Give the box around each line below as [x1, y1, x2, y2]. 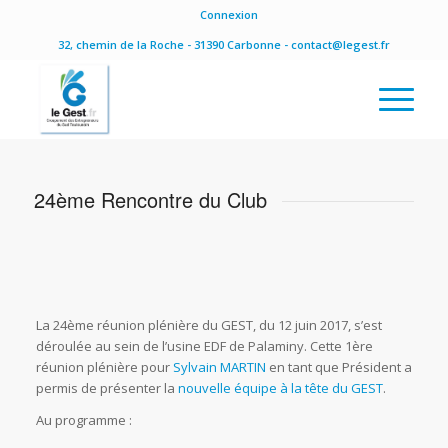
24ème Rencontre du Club [33, 185, 267, 214]
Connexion [199, 7, 258, 22]
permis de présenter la [35, 378, 178, 397]
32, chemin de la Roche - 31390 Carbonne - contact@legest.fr [57, 37, 390, 52]
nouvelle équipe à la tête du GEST [177, 378, 383, 397]
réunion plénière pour [35, 357, 173, 376]
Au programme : [35, 410, 132, 429]
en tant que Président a [265, 357, 412, 376]
